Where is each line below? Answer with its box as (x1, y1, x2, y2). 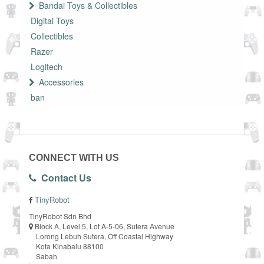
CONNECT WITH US (29, 153, 119, 163)
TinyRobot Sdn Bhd (29, 211, 91, 222)
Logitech (31, 60, 62, 72)
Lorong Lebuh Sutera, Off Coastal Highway (29, 231, 173, 242)
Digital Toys (31, 14, 74, 27)
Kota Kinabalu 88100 (29, 241, 104, 252)
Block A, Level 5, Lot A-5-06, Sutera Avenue (35, 221, 174, 232)
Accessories (39, 75, 84, 88)
